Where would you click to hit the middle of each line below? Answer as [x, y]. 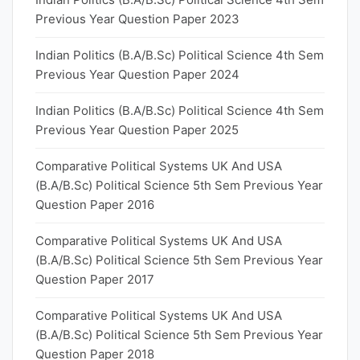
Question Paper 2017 [95, 279]
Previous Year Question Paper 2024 [137, 74]
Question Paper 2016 [95, 205]
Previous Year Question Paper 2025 [137, 130]
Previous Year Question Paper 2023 [137, 19]
